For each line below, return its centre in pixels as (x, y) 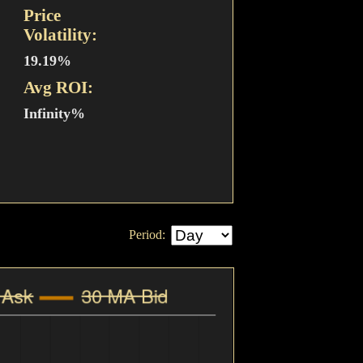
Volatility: (61, 34)
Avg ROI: (59, 87)
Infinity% (55, 113)
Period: (147, 235)
